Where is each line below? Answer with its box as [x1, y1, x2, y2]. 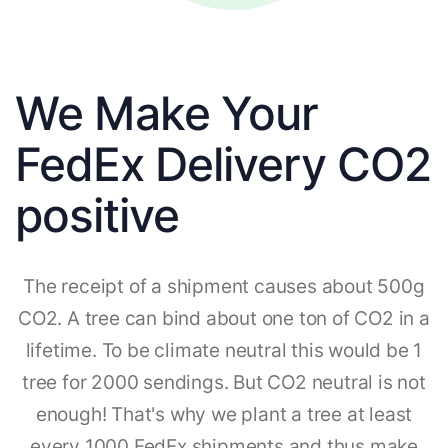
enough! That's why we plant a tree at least [35, 402, 413, 426]
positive [15, 186, 179, 243]
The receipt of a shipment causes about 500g [23, 274, 425, 298]
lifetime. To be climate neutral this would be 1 [25, 338, 423, 362]
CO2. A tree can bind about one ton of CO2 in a [18, 306, 430, 330]
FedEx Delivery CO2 [15, 135, 431, 192]
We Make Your [15, 84, 318, 141]
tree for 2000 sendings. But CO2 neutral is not [22, 370, 426, 394]
